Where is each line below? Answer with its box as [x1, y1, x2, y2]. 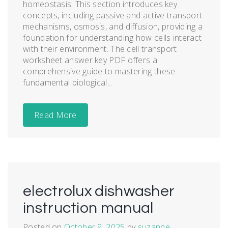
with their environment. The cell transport [23, 43, 177, 54]
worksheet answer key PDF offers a [23, 54, 157, 66]
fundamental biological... [23, 76, 112, 88]
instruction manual [23, 199, 154, 216]
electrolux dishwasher [23, 183, 175, 199]
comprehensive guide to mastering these [23, 65, 176, 77]
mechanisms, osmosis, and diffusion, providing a [23, 20, 203, 32]
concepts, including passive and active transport [23, 9, 203, 21]
